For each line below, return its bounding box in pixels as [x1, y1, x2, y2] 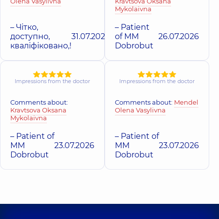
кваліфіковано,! [10, 41, 71, 50]
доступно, [10, 31, 50, 41]
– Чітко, [10, 22, 38, 32]
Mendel [174, 98, 198, 106]
